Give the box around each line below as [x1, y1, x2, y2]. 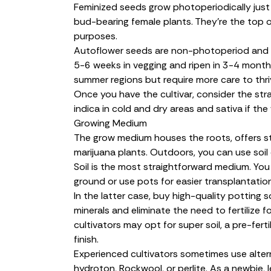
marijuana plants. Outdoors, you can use [74, 145, 253, 158]
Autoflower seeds [74, 44, 152, 57]
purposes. [74, 29, 117, 42]
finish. [74, 232, 99, 246]
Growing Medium [74, 116, 147, 129]
